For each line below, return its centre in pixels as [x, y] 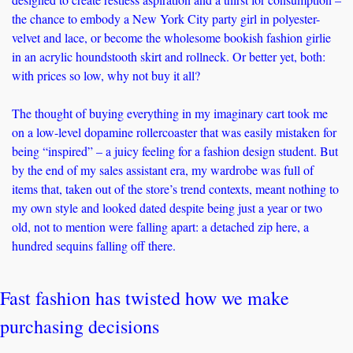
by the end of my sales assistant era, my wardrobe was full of [163, 170]
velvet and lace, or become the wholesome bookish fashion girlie [171, 38]
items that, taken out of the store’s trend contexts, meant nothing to [175, 189]
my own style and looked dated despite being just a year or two [167, 208]
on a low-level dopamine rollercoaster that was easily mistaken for [174, 132]
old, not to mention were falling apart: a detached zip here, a [160, 227]
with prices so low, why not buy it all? [108, 76]
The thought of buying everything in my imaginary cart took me [170, 113]
